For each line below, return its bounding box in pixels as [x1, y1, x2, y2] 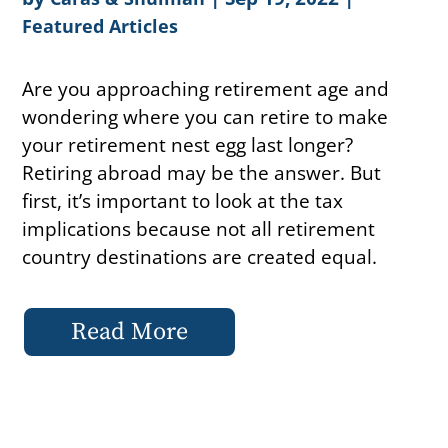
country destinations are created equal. [22, 243, 378, 271]
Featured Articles [22, 14, 179, 39]
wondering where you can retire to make [22, 103, 389, 131]
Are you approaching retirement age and [22, 75, 390, 103]
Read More [71, 317, 189, 348]
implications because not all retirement [22, 215, 376, 243]
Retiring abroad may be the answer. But [22, 159, 382, 187]
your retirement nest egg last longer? [22, 131, 354, 159]
